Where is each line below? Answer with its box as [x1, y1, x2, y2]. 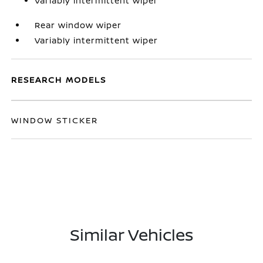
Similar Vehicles [70, 223, 193, 245]
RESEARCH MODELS [11, 74, 107, 85]
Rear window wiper [35, 19, 122, 31]
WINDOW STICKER [11, 114, 99, 126]
